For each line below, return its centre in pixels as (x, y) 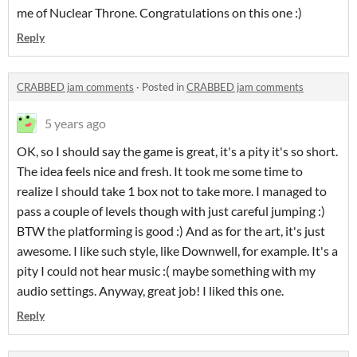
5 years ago (75, 123)
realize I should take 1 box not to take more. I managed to (172, 190)
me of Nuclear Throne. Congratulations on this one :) (159, 12)
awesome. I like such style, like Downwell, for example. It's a (177, 250)
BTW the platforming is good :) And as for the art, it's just (171, 230)
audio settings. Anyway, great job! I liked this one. (150, 290)
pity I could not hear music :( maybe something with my (166, 270)
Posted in (164, 86)
